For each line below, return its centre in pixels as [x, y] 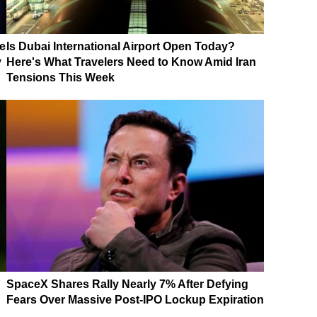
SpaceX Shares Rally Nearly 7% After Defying [127, 284]
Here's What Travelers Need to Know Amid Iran [131, 62]
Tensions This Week [60, 77]
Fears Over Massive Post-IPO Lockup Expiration [135, 300]
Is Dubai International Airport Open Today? [121, 46]
